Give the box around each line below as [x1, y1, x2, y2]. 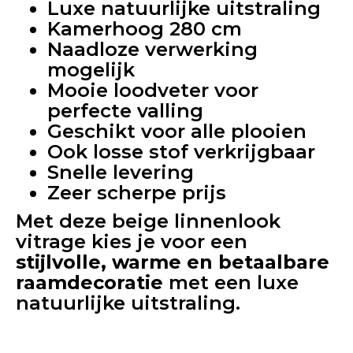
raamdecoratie [16, 271, 163, 294]
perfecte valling [47, 99, 203, 122]
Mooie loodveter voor [47, 79, 258, 102]
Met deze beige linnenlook [16, 210, 281, 232]
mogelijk [47, 58, 135, 81]
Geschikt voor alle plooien [47, 120, 307, 143]
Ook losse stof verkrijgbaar [47, 140, 315, 163]
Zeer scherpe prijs [47, 181, 226, 204]
